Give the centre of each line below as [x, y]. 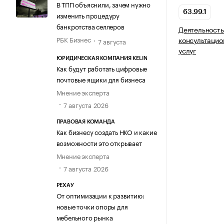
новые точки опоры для [92, 206]
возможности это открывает [99, 142]
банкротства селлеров [90, 26]
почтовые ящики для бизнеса [101, 79]
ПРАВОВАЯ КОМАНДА [85, 121]
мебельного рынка [84, 217]
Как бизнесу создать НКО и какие [106, 131]
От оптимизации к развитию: [100, 195]
